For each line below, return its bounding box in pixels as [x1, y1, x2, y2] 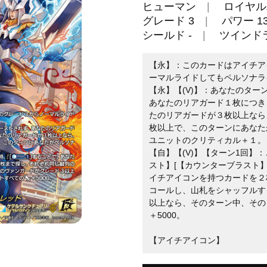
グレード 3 [142, 14, 194, 27]
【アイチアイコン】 [148, 235, 224, 246]
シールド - [142, 29, 192, 41]
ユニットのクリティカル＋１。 [148, 135, 266, 145]
